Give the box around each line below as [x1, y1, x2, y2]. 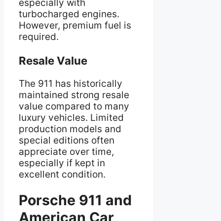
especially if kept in [19, 157, 105, 169]
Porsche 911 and [19, 191, 132, 209]
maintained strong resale [19, 89, 129, 101]
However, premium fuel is [19, 20, 131, 32]
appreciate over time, [19, 146, 114, 157]
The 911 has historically [19, 77, 122, 89]
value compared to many [19, 100, 129, 112]
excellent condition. [19, 168, 106, 180]
